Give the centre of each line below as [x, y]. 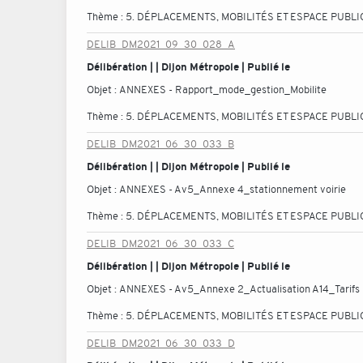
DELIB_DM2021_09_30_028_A [161, 44]
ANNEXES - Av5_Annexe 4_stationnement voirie [233, 189]
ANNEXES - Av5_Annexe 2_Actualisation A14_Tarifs [239, 289]
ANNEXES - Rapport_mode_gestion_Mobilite [223, 90]
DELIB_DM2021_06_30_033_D [161, 343]
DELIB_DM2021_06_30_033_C [160, 243]
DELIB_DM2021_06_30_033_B [160, 144]
